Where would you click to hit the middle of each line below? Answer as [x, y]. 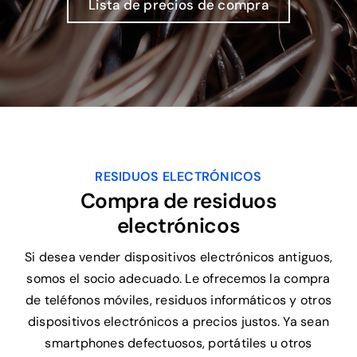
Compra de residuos [178, 200]
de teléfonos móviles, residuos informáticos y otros [178, 300]
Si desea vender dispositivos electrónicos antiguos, [178, 257]
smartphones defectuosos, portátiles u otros [178, 343]
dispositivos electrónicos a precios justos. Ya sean [178, 321]
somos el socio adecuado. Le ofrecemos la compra [178, 278]
